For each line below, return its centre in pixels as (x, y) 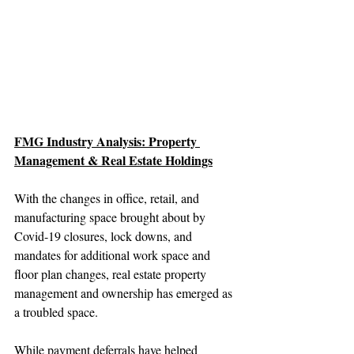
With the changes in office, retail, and (108, 198)
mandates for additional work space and (114, 255)
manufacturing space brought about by (111, 217)
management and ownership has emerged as (125, 293)
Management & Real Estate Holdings (113, 160)
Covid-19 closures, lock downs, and (105, 236)
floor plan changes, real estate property (112, 274)
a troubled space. (56, 312)
